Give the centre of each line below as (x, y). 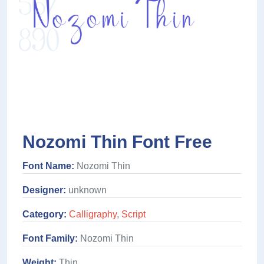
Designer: (44, 190)
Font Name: (48, 166)
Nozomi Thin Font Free (117, 142)
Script (133, 214)
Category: (44, 214)
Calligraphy (93, 214)
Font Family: (50, 239)
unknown (86, 190)
